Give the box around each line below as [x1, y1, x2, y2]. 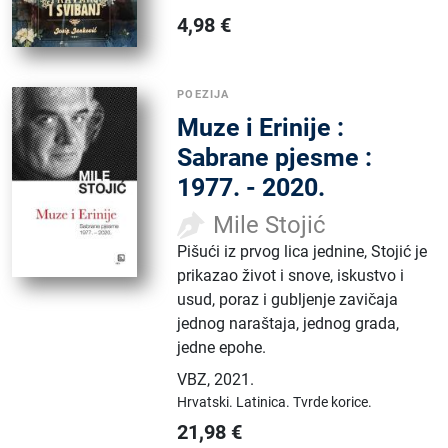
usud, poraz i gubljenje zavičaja [177, 290, 399, 310]
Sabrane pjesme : [177, 143, 373, 173]
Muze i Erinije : [177, 113, 345, 143]
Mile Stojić [213, 211, 327, 240]
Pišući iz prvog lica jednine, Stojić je [177, 242, 428, 262]
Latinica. [236, 394, 294, 411]
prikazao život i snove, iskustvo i [177, 266, 405, 286]
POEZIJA [177, 88, 230, 102]
